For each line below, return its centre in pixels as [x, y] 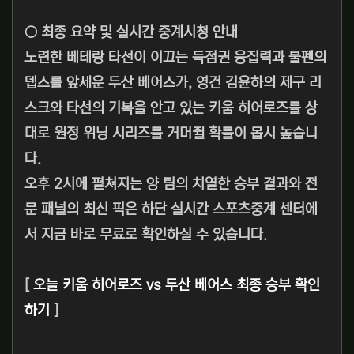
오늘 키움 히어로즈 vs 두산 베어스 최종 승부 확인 [177, 286]
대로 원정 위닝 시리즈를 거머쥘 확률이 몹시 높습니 [171, 134]
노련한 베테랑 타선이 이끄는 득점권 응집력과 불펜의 [175, 58]
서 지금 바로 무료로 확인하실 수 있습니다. [146, 235]
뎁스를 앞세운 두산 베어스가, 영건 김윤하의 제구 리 [173, 83]
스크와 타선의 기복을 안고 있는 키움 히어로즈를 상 [171, 109]
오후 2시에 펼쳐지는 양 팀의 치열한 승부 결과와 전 [171, 185]
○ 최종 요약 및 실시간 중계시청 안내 [131, 33]
